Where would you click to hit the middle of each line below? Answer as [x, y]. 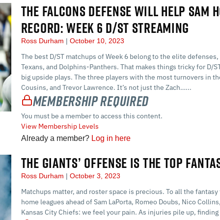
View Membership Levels [60, 126]
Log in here [111, 138]
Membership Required [91, 101]
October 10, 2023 [96, 41]
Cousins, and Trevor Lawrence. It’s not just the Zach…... [106, 87]
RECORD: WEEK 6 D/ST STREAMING [105, 27]
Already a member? [56, 138]
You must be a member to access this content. [92, 116]
